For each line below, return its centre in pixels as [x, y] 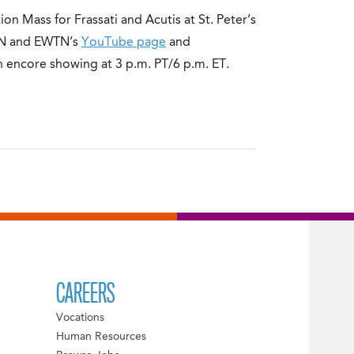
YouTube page [124, 43]
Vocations [80, 318]
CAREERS [85, 294]
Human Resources [101, 337]
